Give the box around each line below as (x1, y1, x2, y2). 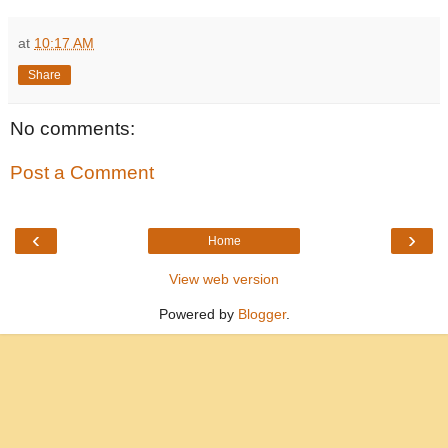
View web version (169, 271, 279, 288)
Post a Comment (10, 162, 154, 184)
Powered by (158, 306, 238, 323)
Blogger (237, 306, 286, 323)
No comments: (10, 118, 135, 140)
